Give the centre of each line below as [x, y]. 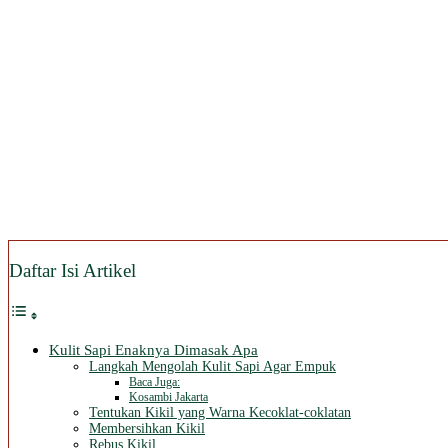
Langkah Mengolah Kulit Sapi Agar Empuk [212, 367]
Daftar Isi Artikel [72, 271]
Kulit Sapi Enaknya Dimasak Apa [153, 350]
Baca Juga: [154, 382]
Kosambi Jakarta [168, 397]
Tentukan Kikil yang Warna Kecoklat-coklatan [220, 413]
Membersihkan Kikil [147, 429]
